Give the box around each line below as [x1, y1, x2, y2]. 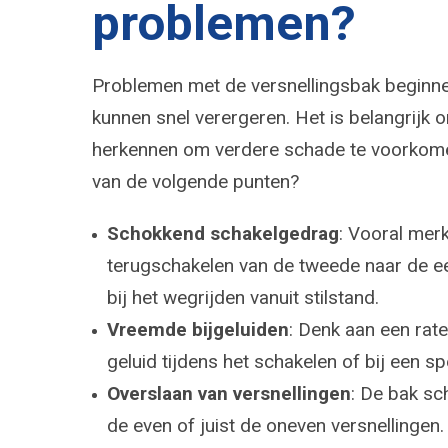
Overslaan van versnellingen [107, 382, 351, 405]
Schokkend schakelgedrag [107, 222, 339, 245]
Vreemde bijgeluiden [107, 318, 289, 341]
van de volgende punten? [92, 170, 299, 193]
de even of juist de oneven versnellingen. [107, 414, 444, 437]
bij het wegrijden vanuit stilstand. [107, 286, 379, 309]
